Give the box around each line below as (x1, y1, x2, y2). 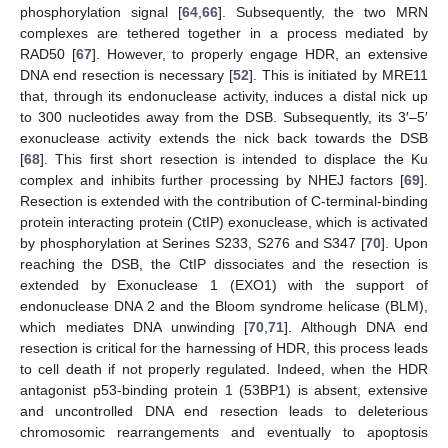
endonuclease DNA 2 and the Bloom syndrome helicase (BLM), (20, 298, 428, 315)
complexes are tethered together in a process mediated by (20, 25, 428, 42)
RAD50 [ (20, 46, 76, 63)
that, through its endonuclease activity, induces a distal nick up (20, 88, 428, 105)
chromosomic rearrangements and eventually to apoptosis (20, 424, 428, 441)
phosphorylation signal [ (20, 4, 182, 21)
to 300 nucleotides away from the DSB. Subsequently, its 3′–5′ (20, 109, 428, 126)
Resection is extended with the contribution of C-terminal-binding (20, 193, 428, 210)
